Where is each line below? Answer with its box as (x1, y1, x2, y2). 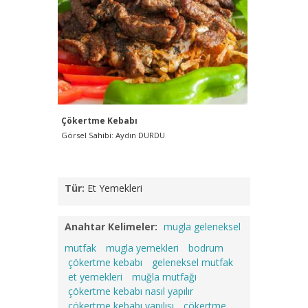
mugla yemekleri (106, 241, 179, 254)
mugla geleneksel (164, 220, 241, 233)
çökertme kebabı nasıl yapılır (68, 285, 193, 298)
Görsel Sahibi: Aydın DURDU (61, 130, 165, 140)
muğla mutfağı (132, 270, 197, 283)
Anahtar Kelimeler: (65, 220, 157, 233)
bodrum (188, 241, 223, 254)
